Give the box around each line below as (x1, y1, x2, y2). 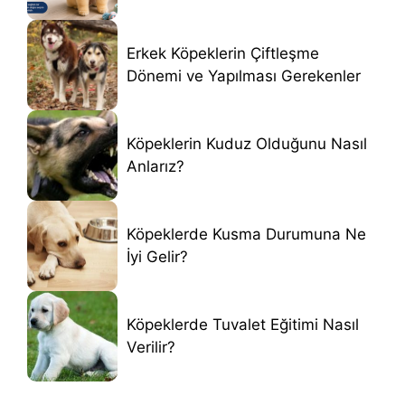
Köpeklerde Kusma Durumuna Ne (127, 224, 366, 243)
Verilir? (127, 337, 175, 356)
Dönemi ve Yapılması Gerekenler (127, 66, 361, 85)
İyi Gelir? (127, 247, 188, 266)
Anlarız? (127, 156, 184, 175)
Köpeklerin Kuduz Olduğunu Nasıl (127, 134, 367, 153)
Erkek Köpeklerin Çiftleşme (127, 43, 319, 62)
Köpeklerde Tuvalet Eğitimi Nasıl (127, 315, 359, 334)
